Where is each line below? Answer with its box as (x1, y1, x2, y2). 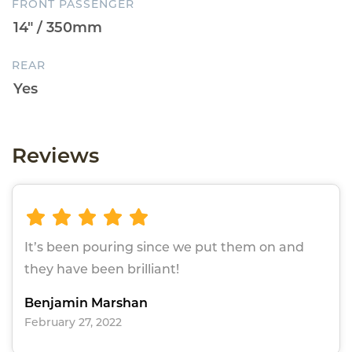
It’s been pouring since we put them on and (24, 240, 304, 255)
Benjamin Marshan (24, 295, 148, 311)
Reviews (12, 142, 99, 168)
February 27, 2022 (24, 315, 122, 330)
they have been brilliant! (24, 262, 179, 277)
